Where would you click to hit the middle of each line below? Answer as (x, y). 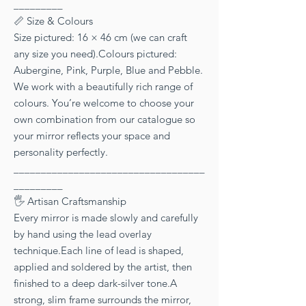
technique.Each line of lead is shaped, (99, 250)
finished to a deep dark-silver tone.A (95, 283)
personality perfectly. (61, 152)
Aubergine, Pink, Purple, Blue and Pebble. (108, 70)
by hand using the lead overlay (83, 234)
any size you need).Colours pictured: (95, 53)
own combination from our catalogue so (105, 119)
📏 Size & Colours (53, 20)
